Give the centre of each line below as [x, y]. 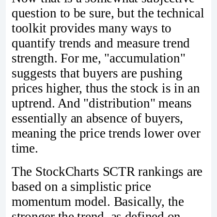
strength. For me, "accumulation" [99, 58]
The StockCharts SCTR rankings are [107, 171]
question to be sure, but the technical [108, 13]
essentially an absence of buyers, [98, 118]
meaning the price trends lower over [106, 133]
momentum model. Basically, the [98, 201]
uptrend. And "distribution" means [102, 103]
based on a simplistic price [81, 186]
